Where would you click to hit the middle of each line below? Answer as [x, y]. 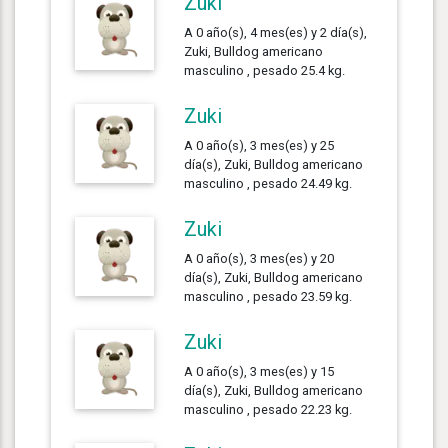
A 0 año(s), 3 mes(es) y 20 [259, 258]
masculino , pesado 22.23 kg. [268, 409]
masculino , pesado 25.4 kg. [265, 70]
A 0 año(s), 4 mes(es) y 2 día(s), [276, 32]
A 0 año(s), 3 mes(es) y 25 [259, 145]
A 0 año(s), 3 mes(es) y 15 [259, 371]
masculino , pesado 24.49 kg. [268, 183]
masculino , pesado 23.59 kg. [268, 296]
